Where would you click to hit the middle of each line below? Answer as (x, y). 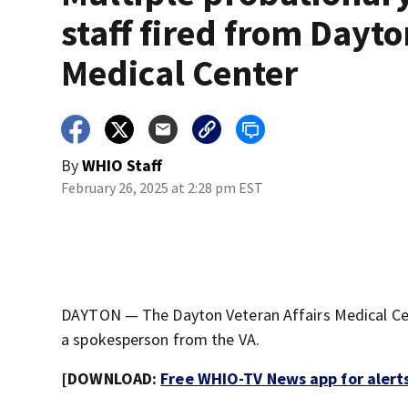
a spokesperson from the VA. (160, 340)
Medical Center (180, 73)
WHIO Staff (122, 166)
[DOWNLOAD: (111, 379)
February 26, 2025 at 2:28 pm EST (163, 188)
